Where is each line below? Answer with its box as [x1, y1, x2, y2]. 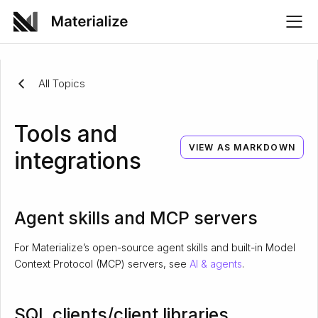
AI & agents [189, 257, 242, 270]
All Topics [38, 76, 85, 90]
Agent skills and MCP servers [13, 207, 258, 229]
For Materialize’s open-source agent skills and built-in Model [13, 241, 295, 253]
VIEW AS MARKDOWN [188, 141, 296, 153]
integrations [13, 146, 141, 175]
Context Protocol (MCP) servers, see [13, 257, 190, 270]
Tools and [13, 119, 117, 148]
